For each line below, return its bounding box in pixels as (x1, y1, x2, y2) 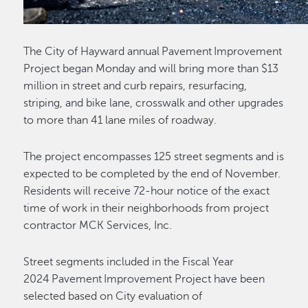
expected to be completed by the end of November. (23, 168, 281, 180)
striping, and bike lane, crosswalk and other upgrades (23, 97, 284, 109)
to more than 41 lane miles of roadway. (23, 114, 222, 126)
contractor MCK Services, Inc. (23, 219, 177, 232)
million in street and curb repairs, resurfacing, (23, 80, 247, 92)
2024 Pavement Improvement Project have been (23, 273, 265, 285)
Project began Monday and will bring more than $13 (23, 63, 279, 75)
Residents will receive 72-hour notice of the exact (23, 185, 270, 197)
